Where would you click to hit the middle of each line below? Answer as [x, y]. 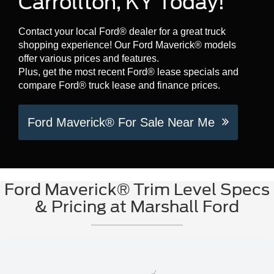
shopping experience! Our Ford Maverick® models [127, 45]
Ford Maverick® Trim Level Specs [137, 190]
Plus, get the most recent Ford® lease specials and [128, 72]
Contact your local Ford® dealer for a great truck [122, 32]
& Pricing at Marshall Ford [137, 207]
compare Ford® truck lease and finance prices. [119, 86]
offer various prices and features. [89, 59]
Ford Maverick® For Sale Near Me [125, 123]
